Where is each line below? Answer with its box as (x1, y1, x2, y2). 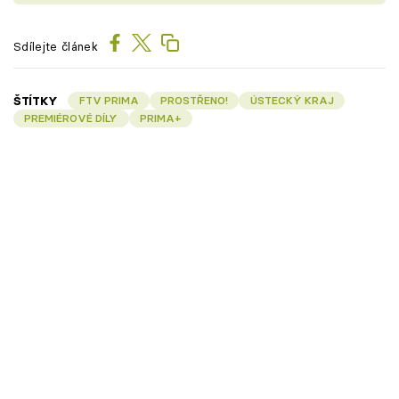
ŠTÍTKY (13, 94, 59, 109)
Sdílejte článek (13, 38, 98, 53)
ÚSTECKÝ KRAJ (249, 94, 334, 108)
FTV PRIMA (78, 94, 139, 108)
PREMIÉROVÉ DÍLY (24, 111, 118, 126)
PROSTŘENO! (160, 94, 229, 108)
